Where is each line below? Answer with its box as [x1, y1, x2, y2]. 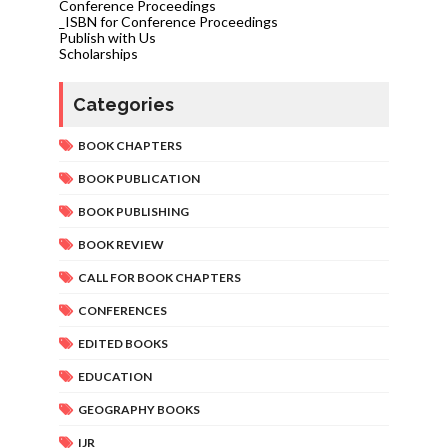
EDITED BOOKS [77, 335, 168, 351]
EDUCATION [77, 368, 152, 384]
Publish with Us [58, 28, 156, 46]
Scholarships [58, 44, 138, 62]
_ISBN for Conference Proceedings [58, 12, 278, 30]
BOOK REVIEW [77, 236, 164, 252]
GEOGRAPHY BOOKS [77, 401, 200, 417]
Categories [72, 93, 174, 115]
